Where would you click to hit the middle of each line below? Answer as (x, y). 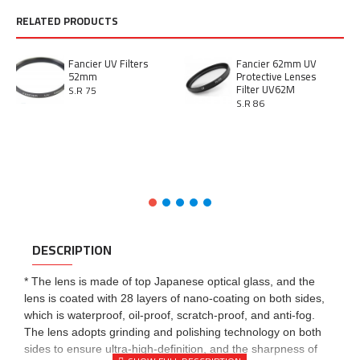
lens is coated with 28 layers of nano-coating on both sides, (174, 298)
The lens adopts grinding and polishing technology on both (173, 332)
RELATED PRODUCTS (67, 21)
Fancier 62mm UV (276, 63)
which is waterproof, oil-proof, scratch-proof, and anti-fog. (170, 315)
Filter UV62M (265, 89)
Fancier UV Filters (108, 63)
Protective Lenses (276, 76)
